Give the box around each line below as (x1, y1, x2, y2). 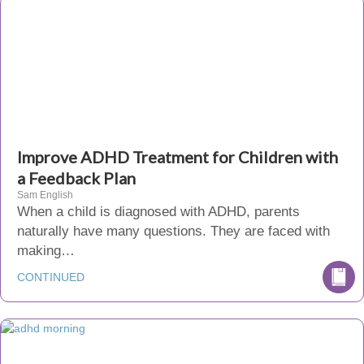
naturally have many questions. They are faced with (17, 223, 330, 239)
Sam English (17, 189, 73, 201)
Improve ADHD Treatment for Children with (17, 147, 338, 167)
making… (17, 243, 75, 258)
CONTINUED (17, 271, 84, 284)
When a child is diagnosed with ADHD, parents (17, 204, 300, 219)
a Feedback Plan (17, 168, 136, 188)
